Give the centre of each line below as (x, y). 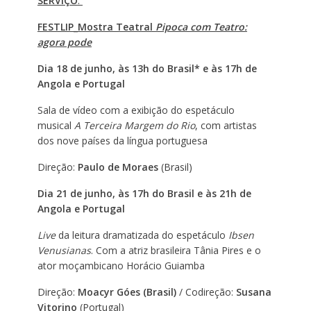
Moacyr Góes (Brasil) (127, 292)
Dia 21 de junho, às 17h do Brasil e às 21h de (144, 193)
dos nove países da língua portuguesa (122, 140)
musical (56, 125)
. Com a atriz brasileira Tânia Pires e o (176, 250)
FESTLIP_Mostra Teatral (96, 26)
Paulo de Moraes (119, 167)
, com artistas (226, 125)
